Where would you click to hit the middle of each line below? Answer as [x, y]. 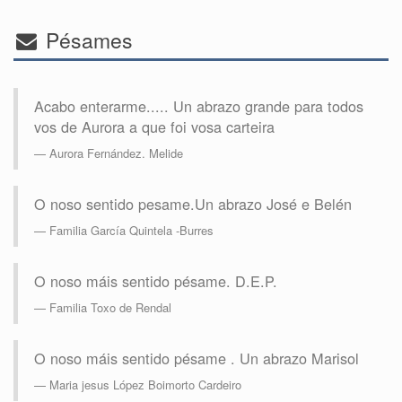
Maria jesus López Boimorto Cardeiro [145, 385]
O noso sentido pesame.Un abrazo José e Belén [193, 204]
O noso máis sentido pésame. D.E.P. [156, 281]
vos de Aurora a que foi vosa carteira [154, 127]
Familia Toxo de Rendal [110, 308]
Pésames [86, 40]
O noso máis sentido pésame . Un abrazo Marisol [197, 358]
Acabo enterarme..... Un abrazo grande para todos [199, 106]
